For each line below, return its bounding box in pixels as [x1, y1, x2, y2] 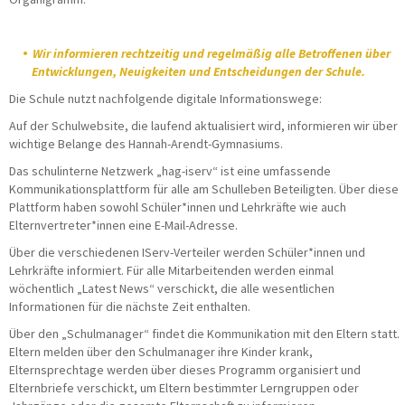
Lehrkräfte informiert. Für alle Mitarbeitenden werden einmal [9, 261, 334, 278]
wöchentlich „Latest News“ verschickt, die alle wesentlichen [9, 279, 334, 297]
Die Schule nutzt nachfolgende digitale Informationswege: [9, 89, 322, 107]
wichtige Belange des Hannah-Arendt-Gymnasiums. [9, 135, 283, 152]
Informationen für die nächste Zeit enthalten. [9, 297, 250, 315]
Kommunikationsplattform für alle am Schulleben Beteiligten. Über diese [9, 180, 399, 197]
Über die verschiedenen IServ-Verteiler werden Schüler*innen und [9, 243, 365, 260]
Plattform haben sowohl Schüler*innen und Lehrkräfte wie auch [9, 198, 346, 215]
